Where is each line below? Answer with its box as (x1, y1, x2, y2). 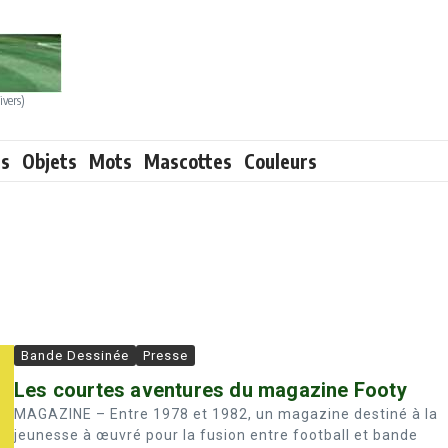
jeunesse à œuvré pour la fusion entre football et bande (14, 427, 418, 443)
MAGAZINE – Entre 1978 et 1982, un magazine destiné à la (14, 406, 438, 422)
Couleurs (244, 149, 317, 173)
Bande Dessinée (21, 348, 129, 363)
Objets (22, 149, 77, 173)
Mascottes (144, 149, 232, 173)
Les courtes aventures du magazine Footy (14, 378, 407, 402)
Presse (143, 348, 188, 363)
